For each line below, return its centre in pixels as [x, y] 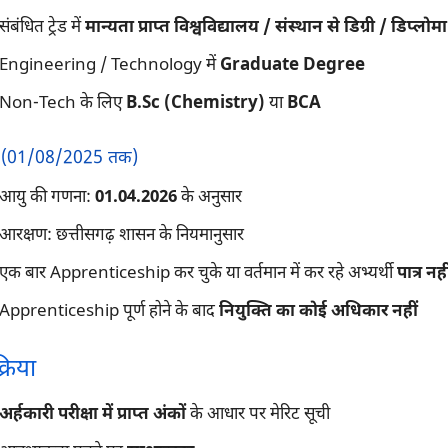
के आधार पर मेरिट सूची [257, 415]
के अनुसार [209, 197]
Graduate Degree [292, 66]
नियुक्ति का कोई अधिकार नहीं [318, 311]
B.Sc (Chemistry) [195, 104]
